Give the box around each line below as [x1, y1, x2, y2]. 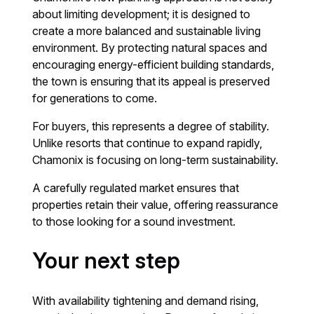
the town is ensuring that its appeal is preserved [32, 74, 271, 89]
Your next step [32, 247, 181, 275]
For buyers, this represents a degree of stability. [32, 119, 270, 134]
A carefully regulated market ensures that [32, 181, 240, 196]
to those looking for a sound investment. [32, 214, 236, 229]
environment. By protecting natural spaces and [32, 41, 268, 55]
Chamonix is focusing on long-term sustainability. [32, 153, 279, 168]
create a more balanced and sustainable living [32, 24, 261, 39]
